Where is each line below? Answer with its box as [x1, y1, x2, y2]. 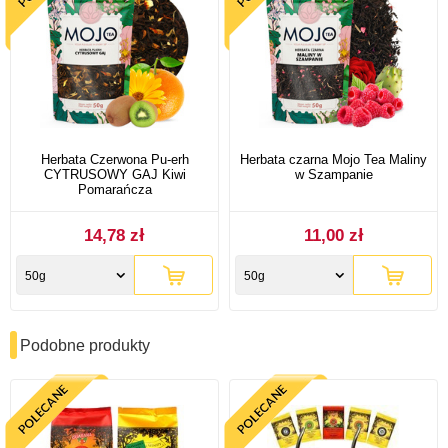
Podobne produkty [20, 336, 150, 354]
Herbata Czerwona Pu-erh [40, 151, 189, 167]
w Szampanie [294, 166, 373, 182]
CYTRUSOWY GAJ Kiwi [43, 166, 186, 182]
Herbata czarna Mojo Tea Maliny [240, 151, 427, 167]
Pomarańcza [77, 181, 152, 197]
